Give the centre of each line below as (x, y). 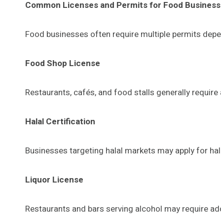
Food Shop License (63, 63)
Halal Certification (60, 121)
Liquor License (54, 180)
